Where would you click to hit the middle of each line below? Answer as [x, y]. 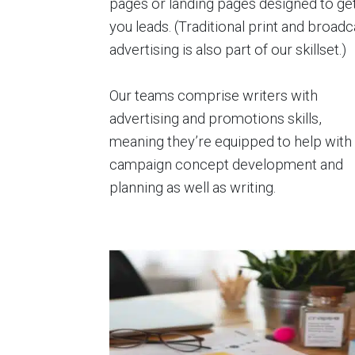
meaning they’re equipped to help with [231, 141]
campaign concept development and [226, 164]
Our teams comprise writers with [214, 95]
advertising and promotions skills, [216, 118]
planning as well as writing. [193, 187]
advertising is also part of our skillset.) [228, 49]
